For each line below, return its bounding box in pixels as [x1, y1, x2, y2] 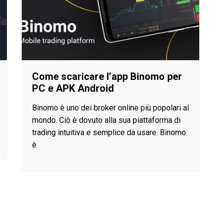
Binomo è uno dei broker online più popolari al [32, 103, 189, 113]
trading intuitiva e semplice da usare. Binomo [32, 128, 186, 138]
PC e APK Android [32, 82, 114, 95]
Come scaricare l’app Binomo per [32, 71, 182, 83]
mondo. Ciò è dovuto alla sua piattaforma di [32, 115, 181, 125]
